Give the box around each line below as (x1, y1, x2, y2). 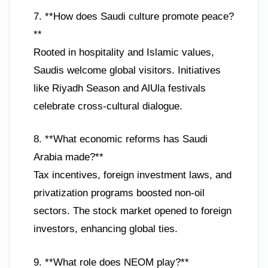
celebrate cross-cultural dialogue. (33, 100, 182, 112)
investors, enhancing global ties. (33, 223, 178, 235)
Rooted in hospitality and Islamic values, (33, 46, 214, 58)
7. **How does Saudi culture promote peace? (33, 10, 234, 22)
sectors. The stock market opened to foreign (33, 205, 232, 217)
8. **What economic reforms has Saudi (33, 133, 208, 145)
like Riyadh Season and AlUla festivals (33, 82, 206, 94)
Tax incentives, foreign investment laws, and (33, 169, 232, 181)
